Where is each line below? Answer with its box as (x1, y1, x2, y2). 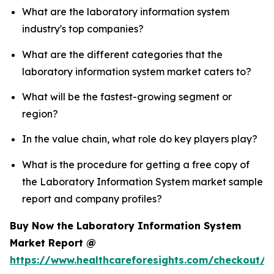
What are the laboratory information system (22, 6, 229, 18)
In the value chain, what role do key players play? (22, 133, 257, 146)
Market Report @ (10, 236, 96, 249)
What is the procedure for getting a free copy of (22, 158, 250, 171)
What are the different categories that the (22, 48, 223, 61)
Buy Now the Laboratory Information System (10, 219, 241, 232)
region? (22, 108, 58, 120)
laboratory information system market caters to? (22, 65, 251, 78)
